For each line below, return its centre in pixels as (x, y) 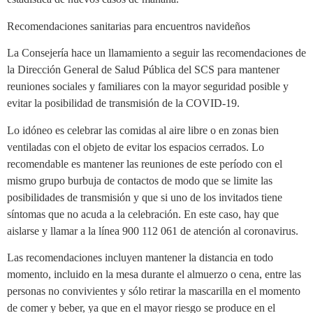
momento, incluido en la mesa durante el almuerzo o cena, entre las (154, 274)
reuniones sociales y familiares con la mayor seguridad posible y (148, 87)
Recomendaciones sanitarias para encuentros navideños (129, 26)
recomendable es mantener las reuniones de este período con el (145, 163)
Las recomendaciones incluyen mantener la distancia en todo (140, 257)
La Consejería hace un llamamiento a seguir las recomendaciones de (156, 53)
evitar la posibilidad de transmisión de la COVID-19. (123, 103)
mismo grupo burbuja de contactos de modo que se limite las (140, 180)
